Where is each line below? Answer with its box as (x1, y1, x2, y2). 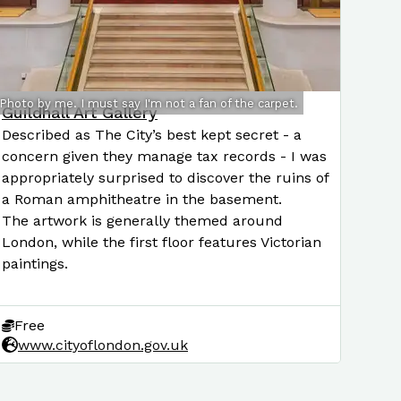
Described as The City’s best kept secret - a (2, 126, 302, 143)
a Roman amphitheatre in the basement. (2, 191, 282, 208)
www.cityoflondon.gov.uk (18, 336, 188, 354)
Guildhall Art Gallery (2, 103, 158, 122)
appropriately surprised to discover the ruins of (2, 169, 328, 186)
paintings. (2, 255, 68, 272)
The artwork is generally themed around (2, 212, 283, 229)
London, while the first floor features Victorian (2, 234, 321, 251)
